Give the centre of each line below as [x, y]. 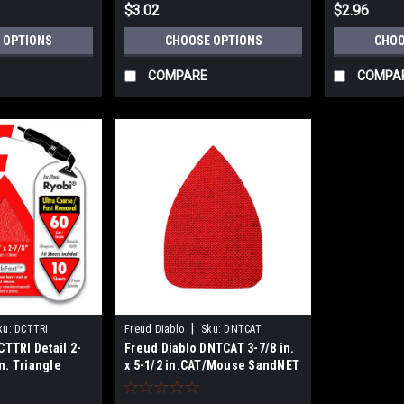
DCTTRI [32, 330]
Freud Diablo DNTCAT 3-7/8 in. [210, 349]
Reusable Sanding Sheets [198, 383]
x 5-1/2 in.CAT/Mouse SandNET [212, 366]
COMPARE [178, 76]
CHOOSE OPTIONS [213, 41]
